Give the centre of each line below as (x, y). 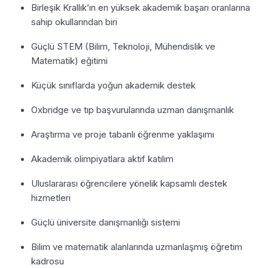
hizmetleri (51, 197)
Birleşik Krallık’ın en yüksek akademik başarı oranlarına (141, 7)
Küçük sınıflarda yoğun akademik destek (113, 85)
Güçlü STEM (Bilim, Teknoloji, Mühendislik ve (123, 46)
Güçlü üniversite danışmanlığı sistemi (106, 222)
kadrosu (48, 261)
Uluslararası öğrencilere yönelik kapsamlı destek (129, 183)
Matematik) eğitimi (69, 60)
